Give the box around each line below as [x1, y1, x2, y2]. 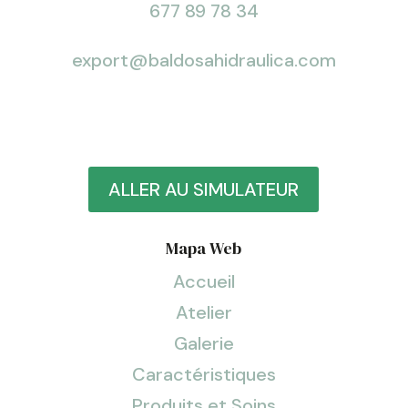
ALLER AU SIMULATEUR [108, 177, 300, 201]
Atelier [175, 300, 232, 324]
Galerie [173, 331, 234, 355]
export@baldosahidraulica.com [71, 47, 336, 72]
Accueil [172, 269, 235, 293]
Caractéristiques [131, 362, 276, 386]
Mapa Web [166, 236, 242, 260]
